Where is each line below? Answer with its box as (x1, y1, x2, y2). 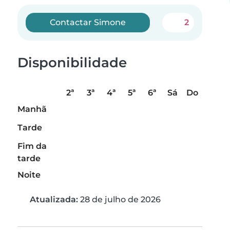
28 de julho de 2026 (78, 195, 161, 205)
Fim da (17, 141, 47, 151)
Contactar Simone (50, 17, 126, 27)
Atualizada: (30, 195, 78, 205)
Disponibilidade (17, 54, 127, 71)
